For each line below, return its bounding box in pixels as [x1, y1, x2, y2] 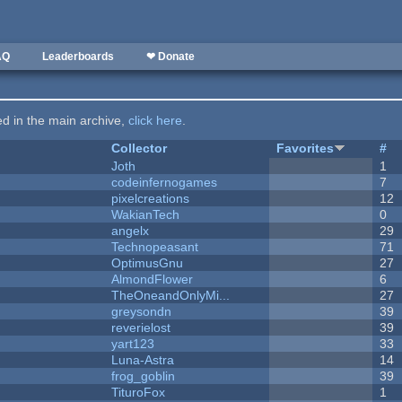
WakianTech [111, 207, 180, 223]
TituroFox [111, 385, 166, 400]
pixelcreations [111, 191, 190, 206]
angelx [111, 223, 150, 239]
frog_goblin [111, 369, 176, 384]
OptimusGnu [111, 256, 184, 271]
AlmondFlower [111, 272, 194, 287]
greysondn [111, 304, 172, 319]
